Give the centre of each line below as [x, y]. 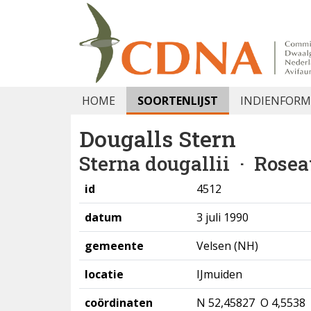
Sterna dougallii [154, 163]
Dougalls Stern [158, 138]
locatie [104, 274]
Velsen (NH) [227, 246]
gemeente [114, 246]
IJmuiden [219, 274]
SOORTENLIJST [178, 101]
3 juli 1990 [222, 217]
